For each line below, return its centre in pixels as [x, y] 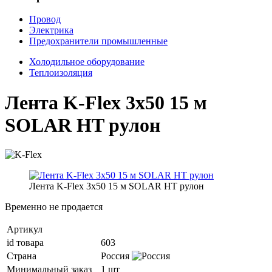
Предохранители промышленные [98, 41]
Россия [116, 256]
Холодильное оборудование [87, 62]
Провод [45, 19]
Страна [22, 256]
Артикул [25, 229]
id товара [25, 243]
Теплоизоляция [61, 73]
